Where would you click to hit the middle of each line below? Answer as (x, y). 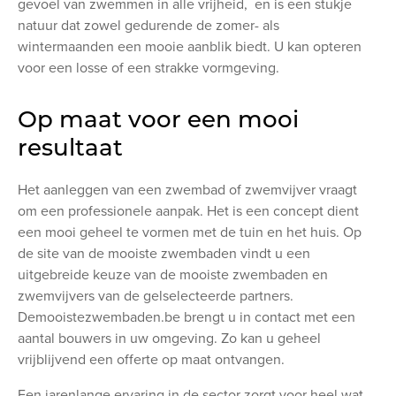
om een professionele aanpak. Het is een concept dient (188, 211)
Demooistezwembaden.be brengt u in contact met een (187, 317)
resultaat (70, 147)
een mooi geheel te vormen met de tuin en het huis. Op (190, 232)
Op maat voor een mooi (158, 119)
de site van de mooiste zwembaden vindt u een (164, 253)
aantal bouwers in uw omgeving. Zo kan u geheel (169, 338)
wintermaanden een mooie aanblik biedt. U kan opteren (190, 46)
